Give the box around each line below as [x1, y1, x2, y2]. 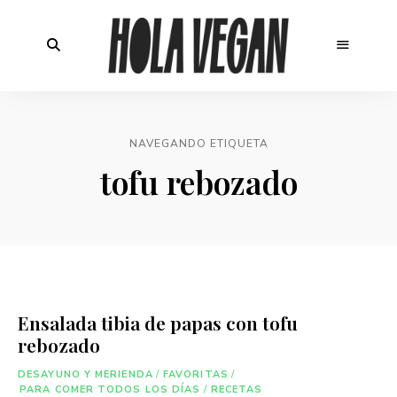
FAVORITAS [162, 367, 229, 381]
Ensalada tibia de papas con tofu [18, 309, 298, 335]
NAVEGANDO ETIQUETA [128, 136, 269, 151]
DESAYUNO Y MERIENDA [18, 367, 153, 381]
